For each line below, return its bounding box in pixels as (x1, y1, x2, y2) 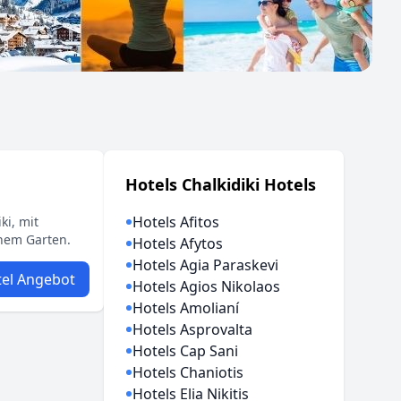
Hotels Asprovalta (132, 320, 253, 339)
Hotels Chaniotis (132, 363, 244, 382)
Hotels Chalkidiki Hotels (125, 174, 317, 195)
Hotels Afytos (132, 234, 224, 253)
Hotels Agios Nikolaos (132, 277, 281, 296)
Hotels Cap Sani (132, 341, 239, 361)
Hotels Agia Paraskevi (132, 255, 279, 275)
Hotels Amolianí (132, 298, 240, 318)
